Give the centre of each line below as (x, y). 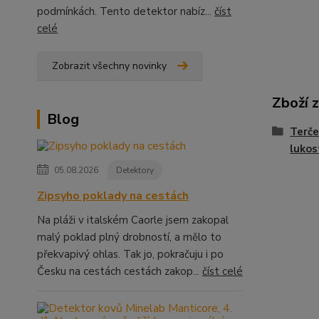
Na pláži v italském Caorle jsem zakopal (133, 220)
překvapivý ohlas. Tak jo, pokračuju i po (130, 254)
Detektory (135, 170)
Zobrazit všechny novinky (109, 66)
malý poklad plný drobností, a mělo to (129, 237)
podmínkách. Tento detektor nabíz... (126, 11)
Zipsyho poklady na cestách (113, 196)
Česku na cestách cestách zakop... (120, 271)
